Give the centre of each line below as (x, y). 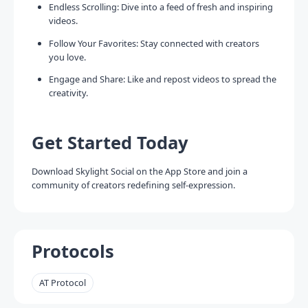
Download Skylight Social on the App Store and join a (139, 172)
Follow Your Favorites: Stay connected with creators (154, 43)
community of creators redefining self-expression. (133, 185)
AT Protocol (62, 283)
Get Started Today (110, 143)
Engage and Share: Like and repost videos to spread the (163, 79)
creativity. (69, 93)
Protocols (73, 251)
